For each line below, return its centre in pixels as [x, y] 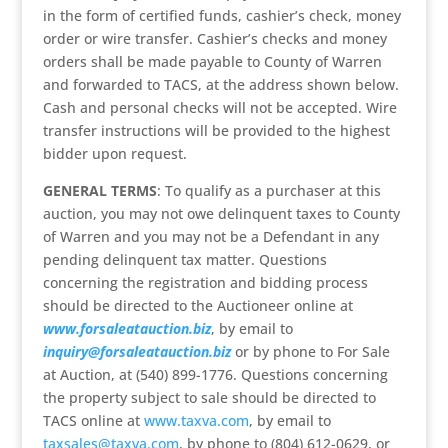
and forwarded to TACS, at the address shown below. [220, 84]
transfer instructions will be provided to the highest [216, 130]
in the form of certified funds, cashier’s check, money [221, 15]
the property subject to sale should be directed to [209, 397]
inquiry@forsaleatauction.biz [136, 351]
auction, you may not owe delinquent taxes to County [221, 213]
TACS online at [93, 420]
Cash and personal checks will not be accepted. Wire [219, 107]
